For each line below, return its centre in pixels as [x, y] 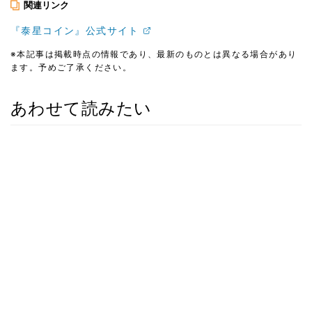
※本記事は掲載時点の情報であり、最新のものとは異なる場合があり [154, 54]
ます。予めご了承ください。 [71, 67]
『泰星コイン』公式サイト [75, 30]
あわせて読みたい [81, 108]
